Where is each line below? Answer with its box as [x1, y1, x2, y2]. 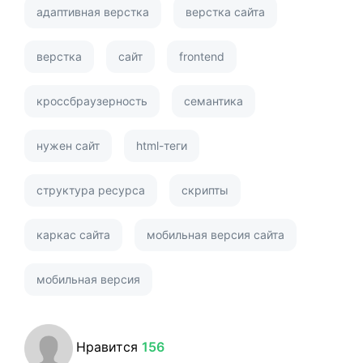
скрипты [181, 182, 228, 197]
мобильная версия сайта [147, 227, 284, 241]
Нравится [76, 338, 142, 355]
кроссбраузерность [36, 93, 147, 108]
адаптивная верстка [36, 4, 149, 19]
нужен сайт [36, 138, 100, 152]
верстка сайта [186, 4, 265, 19]
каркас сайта [36, 227, 110, 241]
